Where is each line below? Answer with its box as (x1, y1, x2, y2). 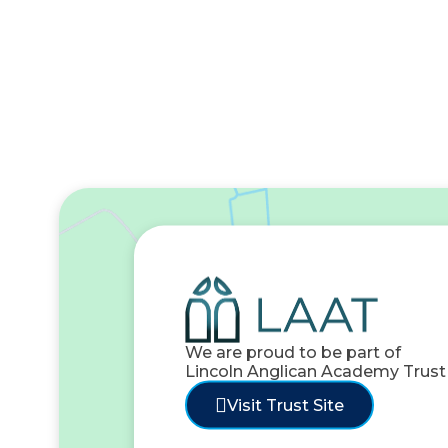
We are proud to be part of (184, 342, 401, 362)
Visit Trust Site (226, 395, 344, 415)
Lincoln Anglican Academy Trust (184, 361, 446, 381)
